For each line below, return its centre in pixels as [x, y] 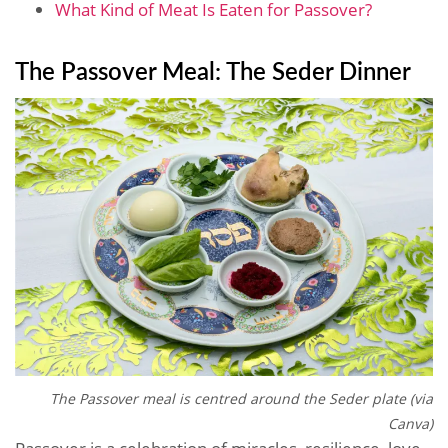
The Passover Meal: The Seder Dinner [213, 69]
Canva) [410, 424]
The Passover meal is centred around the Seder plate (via [241, 399]
